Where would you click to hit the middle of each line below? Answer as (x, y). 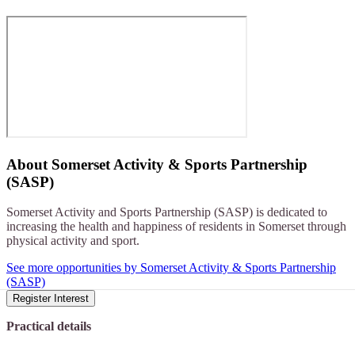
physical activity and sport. (73, 241)
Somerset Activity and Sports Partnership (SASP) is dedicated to (167, 212)
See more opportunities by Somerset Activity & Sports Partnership (171, 268)
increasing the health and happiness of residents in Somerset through (176, 227)
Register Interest (51, 299)
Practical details (49, 326)
